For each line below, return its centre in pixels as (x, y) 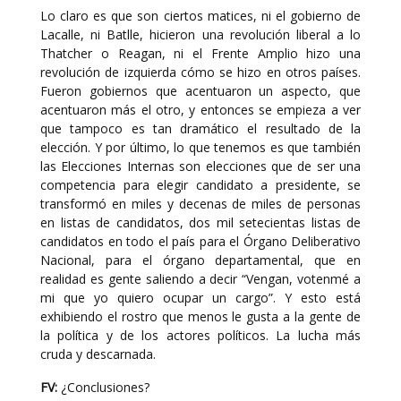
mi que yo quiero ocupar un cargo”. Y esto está (200, 298)
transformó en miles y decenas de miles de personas (200, 204)
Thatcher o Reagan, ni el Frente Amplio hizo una (200, 53)
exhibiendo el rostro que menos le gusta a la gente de (200, 316)
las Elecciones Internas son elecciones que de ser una (200, 166)
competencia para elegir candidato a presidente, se (200, 185)
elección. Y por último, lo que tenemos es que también (200, 147)
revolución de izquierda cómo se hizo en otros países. (200, 72)
